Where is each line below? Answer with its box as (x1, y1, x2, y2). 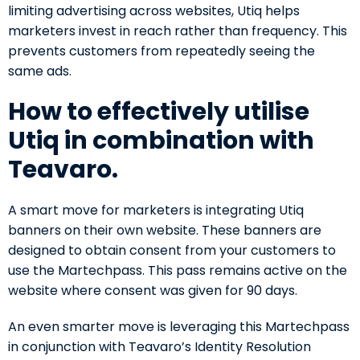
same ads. (8, 62, 72, 81)
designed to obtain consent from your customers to (8, 241, 336, 260)
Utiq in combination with (8, 124, 314, 158)
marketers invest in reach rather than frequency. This (8, 22, 347, 41)
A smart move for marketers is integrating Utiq (8, 201, 304, 220)
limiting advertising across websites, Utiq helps (8, 2, 300, 21)
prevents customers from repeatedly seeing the (8, 42, 315, 61)
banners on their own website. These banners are (8, 221, 321, 240)
